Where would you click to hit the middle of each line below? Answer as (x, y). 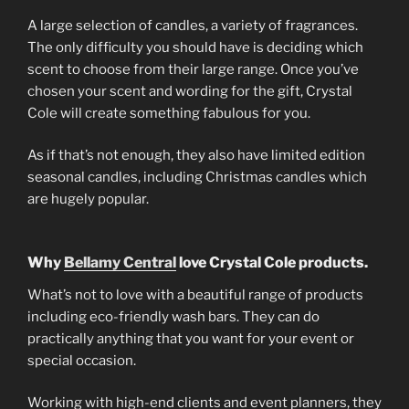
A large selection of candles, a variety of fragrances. (193, 25)
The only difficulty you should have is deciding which (195, 47)
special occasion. (82, 360)
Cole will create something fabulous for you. (169, 113)
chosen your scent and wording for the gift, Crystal (190, 91)
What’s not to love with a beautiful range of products (195, 294)
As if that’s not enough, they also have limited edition (196, 156)
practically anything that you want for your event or (191, 338)
